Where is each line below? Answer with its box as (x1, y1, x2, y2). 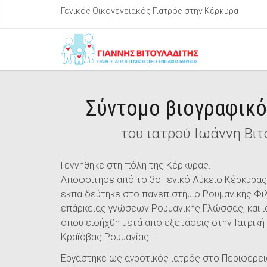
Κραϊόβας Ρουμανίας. (61, 231, 151, 243)
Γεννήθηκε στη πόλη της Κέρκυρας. (61, 160, 211, 171)
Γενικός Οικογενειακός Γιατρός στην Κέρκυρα (61, 6, 238, 15)
